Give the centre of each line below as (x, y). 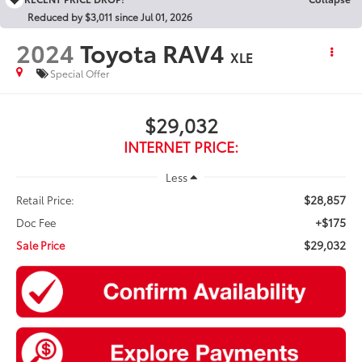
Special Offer (80, 74)
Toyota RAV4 (153, 52)
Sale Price (41, 244)
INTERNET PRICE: (181, 146)
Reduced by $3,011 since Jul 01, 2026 (110, 16)
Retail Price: (46, 199)
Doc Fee (36, 222)
